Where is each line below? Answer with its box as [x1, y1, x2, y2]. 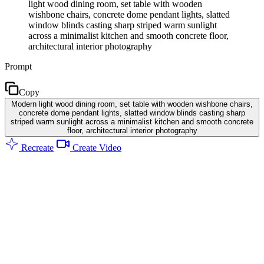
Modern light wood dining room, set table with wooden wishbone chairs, [11, 99, 253, 108]
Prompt [5, 61, 32, 71]
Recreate [19, 142, 54, 153]
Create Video [70, 142, 121, 153]
